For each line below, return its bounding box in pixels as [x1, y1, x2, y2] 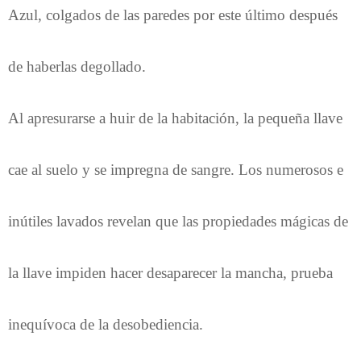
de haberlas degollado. [8, 57, 146, 75]
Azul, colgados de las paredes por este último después [8, 6, 338, 23]
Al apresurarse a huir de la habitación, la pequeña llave [8, 109, 342, 127]
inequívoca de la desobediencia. [8, 315, 203, 333]
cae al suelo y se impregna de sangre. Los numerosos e [8, 160, 343, 178]
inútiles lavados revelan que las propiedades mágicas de [8, 212, 348, 230]
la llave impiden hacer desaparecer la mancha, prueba [8, 263, 333, 281]
